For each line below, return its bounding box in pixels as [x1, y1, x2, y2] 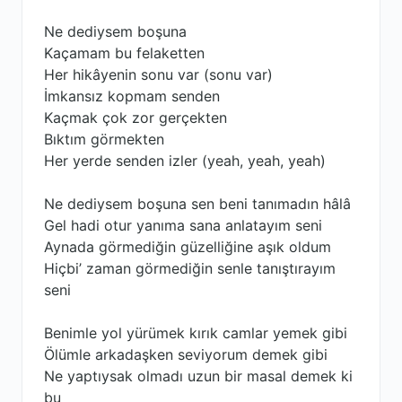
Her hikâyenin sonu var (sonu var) [44, 66, 273, 83]
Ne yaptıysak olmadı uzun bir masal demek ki [44, 367, 353, 385]
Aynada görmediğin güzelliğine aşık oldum [44, 238, 331, 256]
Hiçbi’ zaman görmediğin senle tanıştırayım [44, 259, 336, 277]
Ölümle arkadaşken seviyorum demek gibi [44, 345, 328, 363]
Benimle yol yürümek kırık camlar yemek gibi [44, 324, 347, 342]
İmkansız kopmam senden [44, 87, 220, 105]
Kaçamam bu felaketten [44, 44, 205, 62]
